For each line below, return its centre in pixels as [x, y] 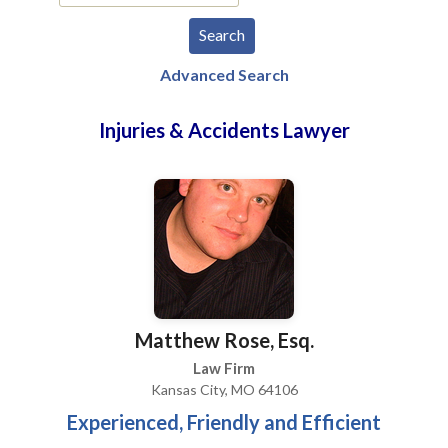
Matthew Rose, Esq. [224, 340]
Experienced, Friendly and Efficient [224, 422]
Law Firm [224, 368]
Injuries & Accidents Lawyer [224, 130]
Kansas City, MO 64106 [224, 389]
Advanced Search [224, 74]
